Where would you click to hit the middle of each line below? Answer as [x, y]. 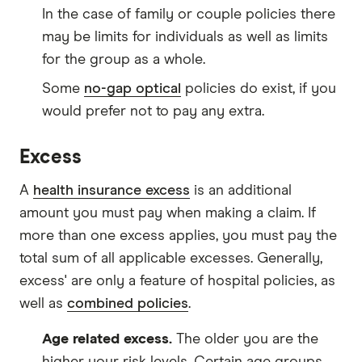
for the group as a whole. [124, 59]
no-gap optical [133, 88]
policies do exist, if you [259, 88]
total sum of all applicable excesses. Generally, [171, 258]
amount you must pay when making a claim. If [168, 213]
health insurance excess [112, 190]
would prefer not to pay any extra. [153, 111]
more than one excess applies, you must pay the [178, 236]
